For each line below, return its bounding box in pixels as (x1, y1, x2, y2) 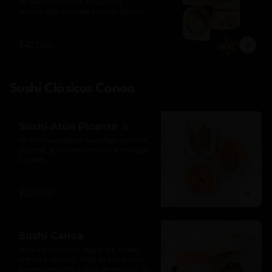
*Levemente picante (19, 26, 89, 35)
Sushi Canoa (19, 230, 83, 242)
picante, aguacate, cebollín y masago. (19, 145, 150, 154)
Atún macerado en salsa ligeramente (19, 135, 147, 144)
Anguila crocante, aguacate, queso (19, 245, 139, 254)
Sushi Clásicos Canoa (10, 82, 135, 95)
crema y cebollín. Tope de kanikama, (19, 254, 145, 263)
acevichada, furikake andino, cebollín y (19, 7, 152, 16)
